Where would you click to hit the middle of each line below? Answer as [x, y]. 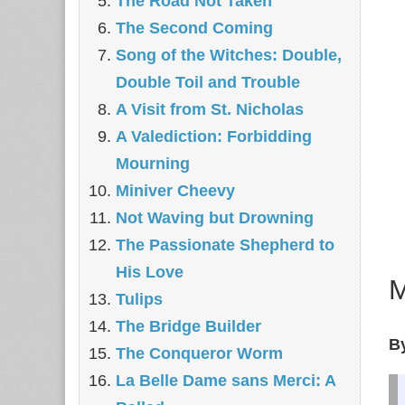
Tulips [139, 299]
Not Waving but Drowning [215, 218]
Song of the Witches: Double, [229, 55]
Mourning [153, 164]
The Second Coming [194, 28]
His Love [150, 272]
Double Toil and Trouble [208, 82]
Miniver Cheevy [175, 191]
